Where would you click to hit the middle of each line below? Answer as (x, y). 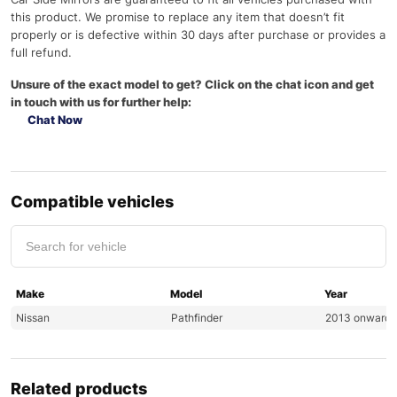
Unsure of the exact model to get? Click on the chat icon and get (192, 84)
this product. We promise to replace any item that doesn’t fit (178, 17)
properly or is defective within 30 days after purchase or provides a (198, 35)
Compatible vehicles (92, 202)
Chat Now (54, 120)
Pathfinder (196, 318)
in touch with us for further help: (101, 102)
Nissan (33, 318)
